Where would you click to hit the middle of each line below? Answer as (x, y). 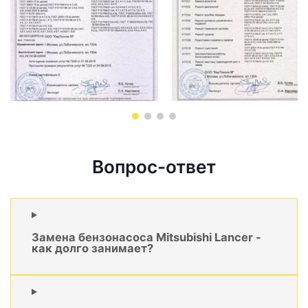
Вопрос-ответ (154, 167)
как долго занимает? (92, 248)
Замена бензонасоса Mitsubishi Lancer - (146, 237)
